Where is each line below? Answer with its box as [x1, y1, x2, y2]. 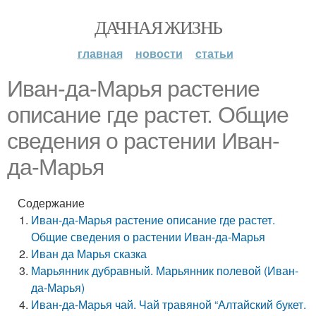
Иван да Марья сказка [31, 245, 147, 262]
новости [135, 45, 183, 61]
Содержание [18, 195, 85, 211]
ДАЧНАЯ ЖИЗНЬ [94, 15, 222, 39]
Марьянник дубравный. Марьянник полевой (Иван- [31, 262, 299, 279]
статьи [195, 45, 233, 61]
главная [77, 45, 123, 61]
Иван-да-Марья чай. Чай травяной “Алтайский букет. [31, 296, 307, 312]
